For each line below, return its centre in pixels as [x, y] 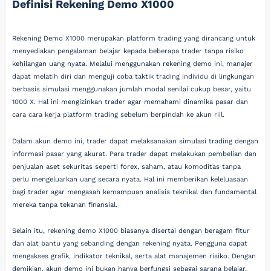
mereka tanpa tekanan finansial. [65, 204]
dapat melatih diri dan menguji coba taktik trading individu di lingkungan [133, 77]
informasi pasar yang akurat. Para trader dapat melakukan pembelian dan [135, 154]
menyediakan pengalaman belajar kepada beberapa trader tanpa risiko [128, 51]
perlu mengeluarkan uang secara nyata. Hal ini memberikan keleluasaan [130, 179]
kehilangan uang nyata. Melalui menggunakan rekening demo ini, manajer [133, 64]
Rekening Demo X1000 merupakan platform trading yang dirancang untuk [134, 39]
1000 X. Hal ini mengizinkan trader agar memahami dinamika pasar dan [130, 102]
